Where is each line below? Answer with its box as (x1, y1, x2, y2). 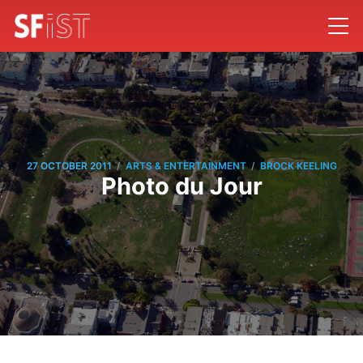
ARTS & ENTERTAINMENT (125, 160, 246, 173)
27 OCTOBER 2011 (26, 160, 112, 173)
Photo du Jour (100, 171, 263, 200)
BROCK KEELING (259, 160, 337, 173)
